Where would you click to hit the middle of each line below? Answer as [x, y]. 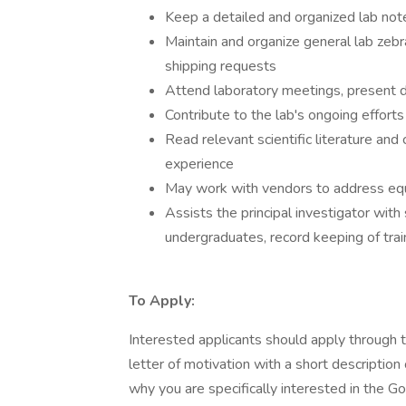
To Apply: [162, 301]
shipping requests [221, 66]
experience [199, 164]
